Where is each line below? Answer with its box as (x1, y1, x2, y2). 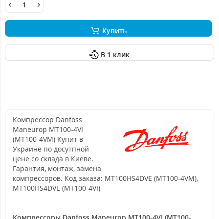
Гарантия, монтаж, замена (13, 164, 101, 173)
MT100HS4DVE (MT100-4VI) (13, 183, 100, 193)
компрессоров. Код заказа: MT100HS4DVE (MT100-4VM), (13, 174, 198, 183)
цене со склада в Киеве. (13, 154, 93, 163)
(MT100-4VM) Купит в (13, 134, 83, 144)
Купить (102, 26, 127, 35)
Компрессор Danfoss (13, 115, 82, 124)
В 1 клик (101, 50, 130, 59)
